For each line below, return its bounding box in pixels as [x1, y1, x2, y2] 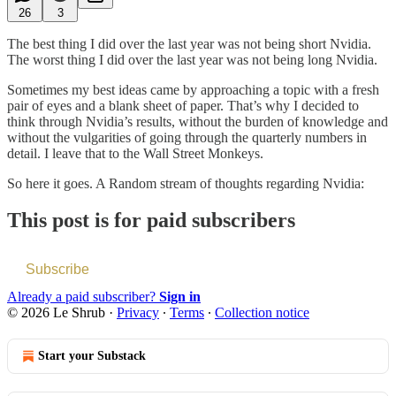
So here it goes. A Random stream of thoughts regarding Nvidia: [7, 175, 364, 191]
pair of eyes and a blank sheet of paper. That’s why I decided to [7, 97, 359, 113]
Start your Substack [38, 349, 146, 363]
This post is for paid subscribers [7, 209, 295, 232]
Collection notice [215, 305, 309, 321]
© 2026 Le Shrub [7, 305, 105, 321]
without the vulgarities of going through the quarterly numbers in [7, 129, 367, 145]
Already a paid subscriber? [7, 289, 159, 305]
